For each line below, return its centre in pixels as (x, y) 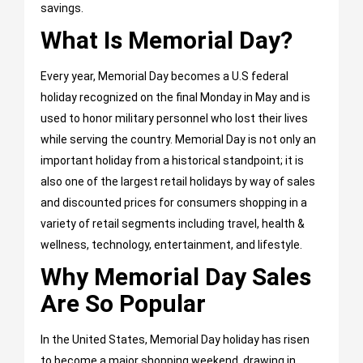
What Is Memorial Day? (167, 41)
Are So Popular (123, 304)
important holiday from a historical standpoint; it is (172, 161)
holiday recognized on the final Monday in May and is (175, 98)
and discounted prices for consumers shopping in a (174, 203)
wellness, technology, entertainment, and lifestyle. (171, 245)
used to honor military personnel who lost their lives (174, 119)
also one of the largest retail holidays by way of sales (178, 182)
